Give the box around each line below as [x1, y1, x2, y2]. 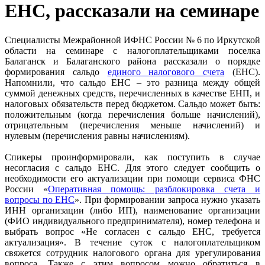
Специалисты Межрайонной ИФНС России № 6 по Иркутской [5, 34, 260, 45]
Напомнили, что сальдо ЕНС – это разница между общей [5, 77, 260, 88]
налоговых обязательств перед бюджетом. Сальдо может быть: [5, 98, 260, 109]
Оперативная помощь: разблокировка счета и [48, 183, 261, 194]
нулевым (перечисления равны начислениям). [5, 130, 190, 141]
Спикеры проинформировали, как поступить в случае [5, 151, 260, 162]
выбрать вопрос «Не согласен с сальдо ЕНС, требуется [5, 226, 260, 237]
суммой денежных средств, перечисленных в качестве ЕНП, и [5, 88, 260, 98]
